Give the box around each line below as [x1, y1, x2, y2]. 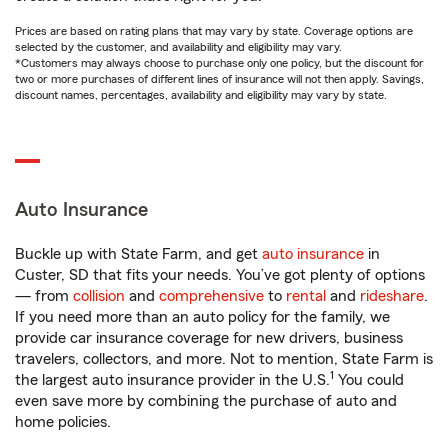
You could [334, 372, 404, 388]
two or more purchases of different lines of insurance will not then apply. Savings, [15, 73, 424, 85]
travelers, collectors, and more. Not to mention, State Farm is [15, 351, 433, 367]
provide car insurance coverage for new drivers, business [15, 330, 403, 346]
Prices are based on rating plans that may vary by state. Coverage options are [15, 25, 413, 37]
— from [15, 288, 73, 304]
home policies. [15, 414, 111, 430]
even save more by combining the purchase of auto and [15, 393, 397, 409]
